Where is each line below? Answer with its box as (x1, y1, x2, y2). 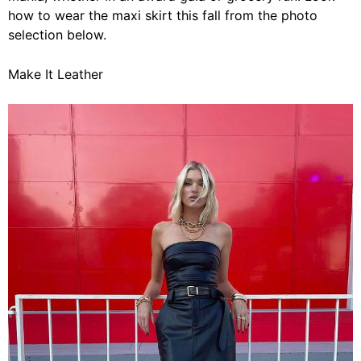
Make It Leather (8, 66, 103, 82)
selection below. (8, 27, 106, 43)
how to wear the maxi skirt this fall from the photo (8, 7, 317, 23)
